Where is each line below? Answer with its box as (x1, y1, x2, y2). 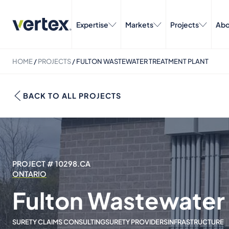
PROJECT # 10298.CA (12, 159, 90, 168)
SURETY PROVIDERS (105, 217, 168, 226)
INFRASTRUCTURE (168, 217, 224, 226)
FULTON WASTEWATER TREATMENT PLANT (76, 57, 209, 65)
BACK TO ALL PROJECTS (23, 91, 121, 100)
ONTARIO (12, 169, 47, 178)
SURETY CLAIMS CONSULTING (12, 217, 105, 226)
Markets (125, 19, 153, 29)
